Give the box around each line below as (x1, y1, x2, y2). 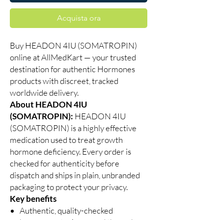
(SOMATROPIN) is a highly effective (10, 123, 137, 134)
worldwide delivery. (10, 87, 79, 98)
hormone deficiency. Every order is (10, 146, 131, 157)
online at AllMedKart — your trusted (10, 52, 136, 63)
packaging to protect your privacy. (10, 182, 128, 192)
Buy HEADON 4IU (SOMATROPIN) (10, 40, 137, 51)
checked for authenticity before (10, 158, 119, 169)
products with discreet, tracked (10, 76, 118, 86)
